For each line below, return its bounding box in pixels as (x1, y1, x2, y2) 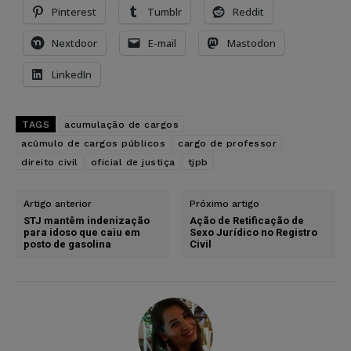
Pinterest (52, 4, 96, 19)
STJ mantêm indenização (24, 214, 150, 226)
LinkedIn (52, 67, 92, 81)
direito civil (21, 156, 78, 168)
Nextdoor (52, 35, 97, 50)
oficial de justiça (90, 156, 175, 168)
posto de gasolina (24, 237, 111, 250)
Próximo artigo (190, 197, 260, 209)
